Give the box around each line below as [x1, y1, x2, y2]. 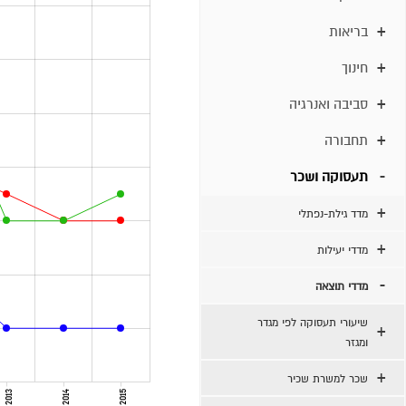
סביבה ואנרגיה [289, 96, 368, 112]
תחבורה [324, 132, 368, 149]
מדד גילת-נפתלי [298, 208, 368, 220]
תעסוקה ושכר [290, 169, 368, 185]
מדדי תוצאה [315, 280, 368, 293]
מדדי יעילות [317, 244, 368, 256]
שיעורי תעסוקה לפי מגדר [257, 316, 368, 329]
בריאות [329, 24, 368, 40]
